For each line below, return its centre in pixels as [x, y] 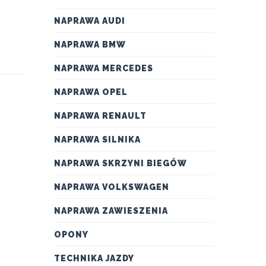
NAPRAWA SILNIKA [97, 140]
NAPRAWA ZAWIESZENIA [111, 211]
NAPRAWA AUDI [90, 21]
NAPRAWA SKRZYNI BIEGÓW [121, 163]
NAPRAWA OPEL [91, 92]
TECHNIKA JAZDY [94, 258]
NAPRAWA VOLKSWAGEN [112, 187]
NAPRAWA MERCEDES [104, 68]
